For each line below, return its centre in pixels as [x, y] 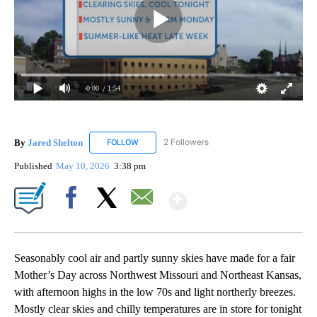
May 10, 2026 [84, 166]
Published [33, 166]
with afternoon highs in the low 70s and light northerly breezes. [155, 292]
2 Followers [186, 142]
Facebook [74, 221]
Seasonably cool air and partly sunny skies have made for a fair [155, 258]
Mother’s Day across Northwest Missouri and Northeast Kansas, [158, 275]
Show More [242, 195]
